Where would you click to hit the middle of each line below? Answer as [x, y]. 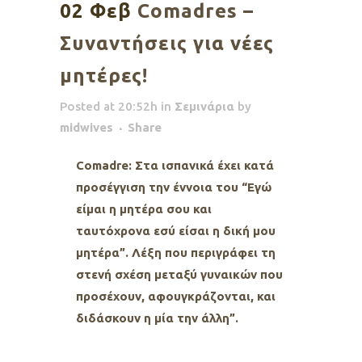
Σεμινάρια [204, 107]
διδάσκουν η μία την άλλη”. [157, 318]
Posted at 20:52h [109, 107]
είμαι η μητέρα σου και [144, 209]
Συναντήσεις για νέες [167, 44]
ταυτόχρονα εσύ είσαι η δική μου [176, 231]
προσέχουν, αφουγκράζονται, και [176, 297]
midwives [86, 128]
